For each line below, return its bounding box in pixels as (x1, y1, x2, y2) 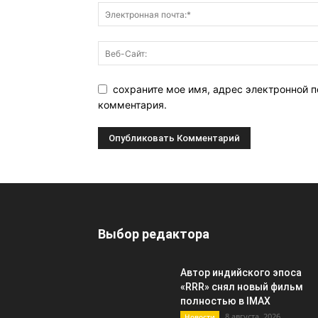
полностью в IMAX (180, 295, 270, 307)
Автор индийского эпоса (180, 267, 302, 279)
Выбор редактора (98, 226, 209, 242)
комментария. (98, 99, 167, 111)
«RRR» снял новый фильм (180, 281, 303, 293)
